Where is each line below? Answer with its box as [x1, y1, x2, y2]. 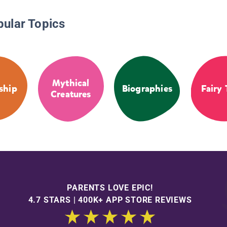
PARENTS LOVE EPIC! [67, 182, 153, 193]
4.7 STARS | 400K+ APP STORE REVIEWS [28, 195, 192, 205]
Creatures [51, 88, 91, 101]
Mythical [52, 77, 90, 90]
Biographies [122, 83, 172, 95]
